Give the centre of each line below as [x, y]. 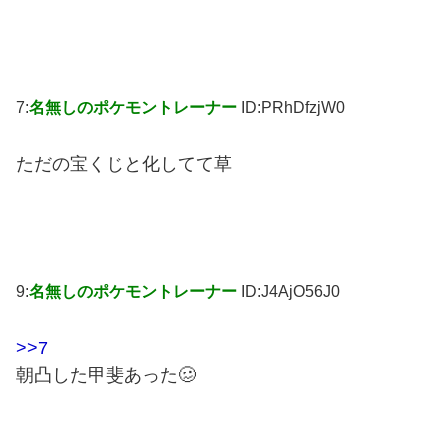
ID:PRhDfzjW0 [293, 108]
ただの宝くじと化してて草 [124, 163]
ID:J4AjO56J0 [290, 291]
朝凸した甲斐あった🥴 [106, 374]
